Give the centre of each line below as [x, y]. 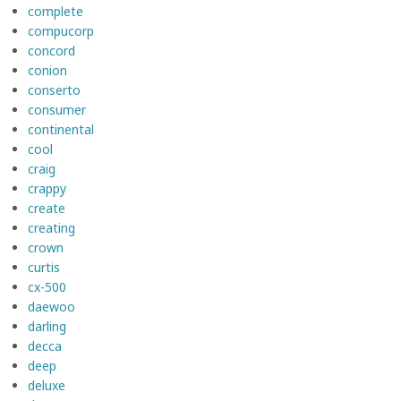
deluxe [47, 385]
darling [47, 326]
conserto [54, 90]
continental [61, 129]
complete [55, 11]
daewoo [51, 306]
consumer [57, 109]
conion [47, 70]
